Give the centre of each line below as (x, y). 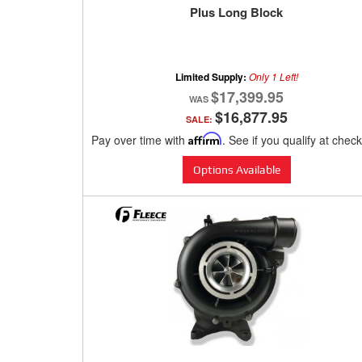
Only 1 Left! (273, 77)
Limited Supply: (212, 77)
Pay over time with (140, 140)
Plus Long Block (236, 13)
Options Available (236, 170)
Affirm (205, 139)
